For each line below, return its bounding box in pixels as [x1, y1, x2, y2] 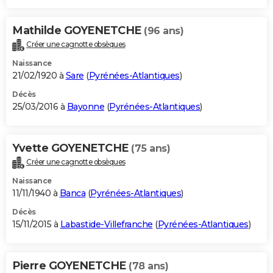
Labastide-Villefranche [60, 218, 153, 230]
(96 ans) [144, 24, 183, 37]
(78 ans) [129, 260, 168, 272]
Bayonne [66, 101, 104, 112]
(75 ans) [131, 142, 170, 154]
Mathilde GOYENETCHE [12, 23, 144, 37]
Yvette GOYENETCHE [12, 141, 131, 155]
